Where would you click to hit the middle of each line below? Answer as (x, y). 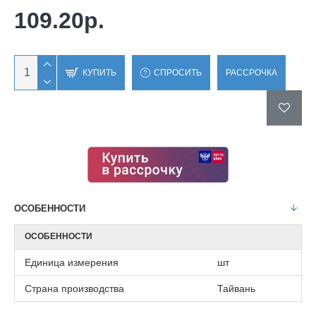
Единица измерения (72, 262)
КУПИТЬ (99, 73)
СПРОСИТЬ (178, 73)
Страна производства (74, 288)
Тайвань (236, 288)
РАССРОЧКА (251, 73)
